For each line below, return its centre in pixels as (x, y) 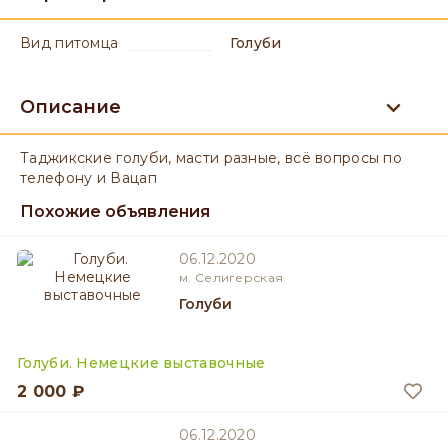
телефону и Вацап (88, 178)
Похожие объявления (115, 211)
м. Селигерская (231, 277)
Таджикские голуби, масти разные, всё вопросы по (211, 158)
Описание (70, 107)
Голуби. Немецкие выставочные (141, 363)
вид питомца (75, 43)
